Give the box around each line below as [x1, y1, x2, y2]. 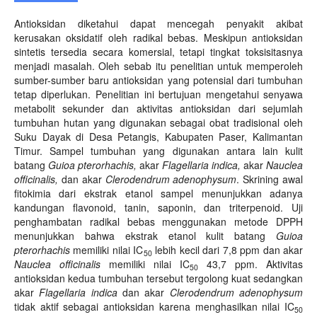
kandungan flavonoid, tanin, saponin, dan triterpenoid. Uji [13, 200, 304, 215]
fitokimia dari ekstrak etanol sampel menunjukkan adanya [13, 186, 304, 201]
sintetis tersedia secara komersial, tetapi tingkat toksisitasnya [13, 45, 304, 59]
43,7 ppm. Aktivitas [198, 257, 304, 272]
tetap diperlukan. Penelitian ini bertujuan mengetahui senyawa [13, 87, 304, 102]
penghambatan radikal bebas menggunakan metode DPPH [13, 214, 304, 229]
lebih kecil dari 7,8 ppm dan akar [151, 243, 304, 258]
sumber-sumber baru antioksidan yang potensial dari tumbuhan [13, 73, 304, 88]
